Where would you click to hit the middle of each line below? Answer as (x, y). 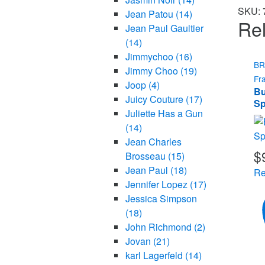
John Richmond (159, 227)
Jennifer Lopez (157, 185)
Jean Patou (150, 14)
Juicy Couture (155, 99)
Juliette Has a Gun (164, 114)
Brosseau (146, 156)
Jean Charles (153, 142)
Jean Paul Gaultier (164, 28)
